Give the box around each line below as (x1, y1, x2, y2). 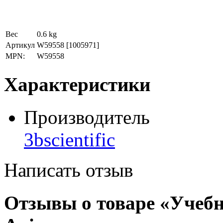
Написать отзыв (4, 159, 133, 181)
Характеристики (4, 73, 150, 95)
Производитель (24, 106, 150, 128)
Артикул (5, 41, 35, 50)
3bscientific (24, 128, 115, 150)
